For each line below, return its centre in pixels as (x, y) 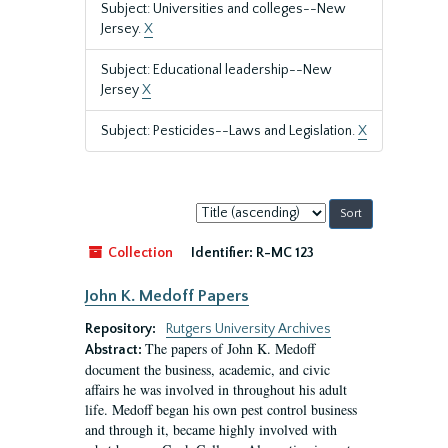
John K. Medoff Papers (167, 296)
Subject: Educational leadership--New (216, 70)
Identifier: (222, 253)
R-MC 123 (285, 253)
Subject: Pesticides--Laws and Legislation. (229, 131)
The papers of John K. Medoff (230, 348)
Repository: (122, 329)
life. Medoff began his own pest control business (221, 409)
